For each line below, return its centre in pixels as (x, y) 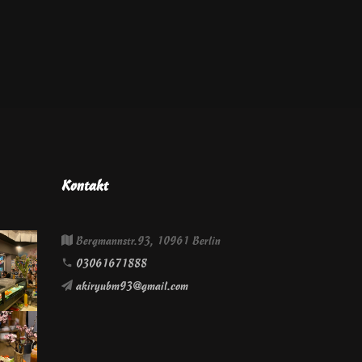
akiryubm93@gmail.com (132, 286)
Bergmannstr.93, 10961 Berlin (147, 241)
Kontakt (85, 186)
